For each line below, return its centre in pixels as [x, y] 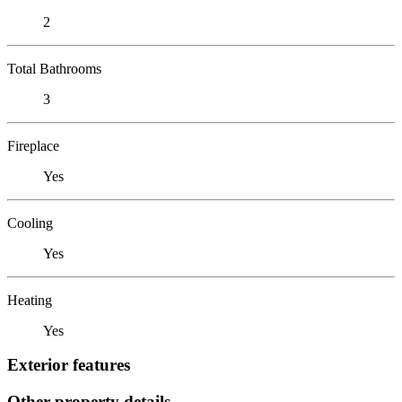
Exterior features [69, 365]
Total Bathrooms [54, 68]
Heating [30, 300]
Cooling [30, 223]
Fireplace [33, 145]
